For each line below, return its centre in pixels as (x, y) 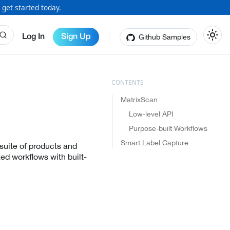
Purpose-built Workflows (168, 128)
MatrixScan (139, 100)
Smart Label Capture (154, 143)
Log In (33, 37)
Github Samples (165, 37)
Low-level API (151, 114)
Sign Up (76, 37)
